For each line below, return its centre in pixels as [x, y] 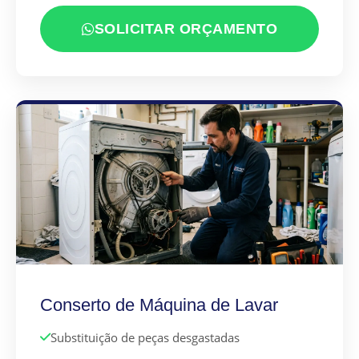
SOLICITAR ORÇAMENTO [186, 29]
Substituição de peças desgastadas [145, 338]
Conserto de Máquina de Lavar [159, 305]
